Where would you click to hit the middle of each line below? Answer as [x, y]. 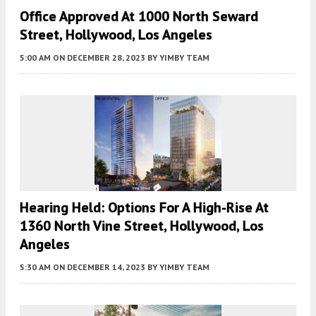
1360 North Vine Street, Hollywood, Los [142, 225]
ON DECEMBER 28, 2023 [99, 58]
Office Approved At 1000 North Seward [139, 17]
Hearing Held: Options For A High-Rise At [144, 207]
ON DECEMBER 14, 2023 [99, 267]
